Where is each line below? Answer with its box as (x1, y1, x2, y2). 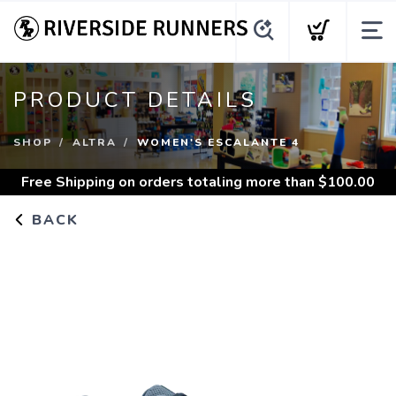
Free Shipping (21, 172, 115, 192)
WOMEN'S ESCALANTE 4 (137, 135, 300, 149)
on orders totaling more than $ (115, 172, 327, 192)
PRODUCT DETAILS (13, 86, 257, 114)
